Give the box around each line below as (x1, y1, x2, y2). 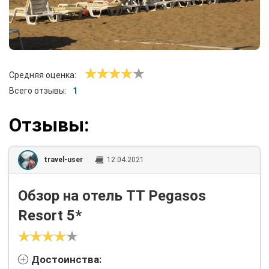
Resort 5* (18, 207, 82, 224)
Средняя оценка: (9, 70, 76, 80)
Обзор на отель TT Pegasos (18, 187, 206, 204)
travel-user (44, 156, 83, 165)
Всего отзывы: (9, 85, 67, 95)
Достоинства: (31, 253, 101, 265)
